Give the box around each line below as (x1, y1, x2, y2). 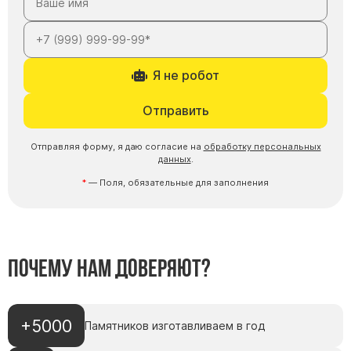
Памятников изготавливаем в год (85, 319, 265, 333)
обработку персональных (203, 140, 321, 152)
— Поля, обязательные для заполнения (86, 177, 269, 189)
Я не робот (152, 67, 219, 83)
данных (157, 153, 191, 165)
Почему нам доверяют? (8, 254, 211, 283)
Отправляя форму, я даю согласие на (30, 140, 204, 152)
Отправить (142, 103, 209, 118)
